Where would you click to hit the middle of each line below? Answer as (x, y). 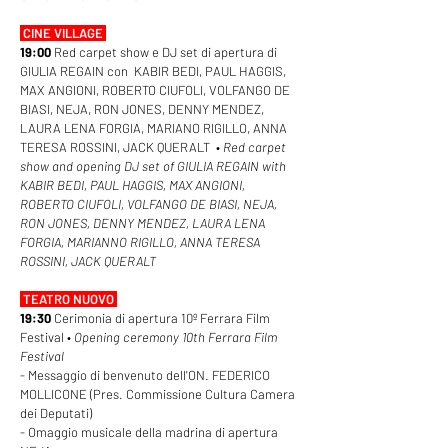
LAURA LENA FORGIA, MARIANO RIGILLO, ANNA (153, 128)
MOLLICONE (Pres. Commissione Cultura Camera (157, 394)
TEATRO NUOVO (70, 299)
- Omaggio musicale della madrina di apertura (149, 432)
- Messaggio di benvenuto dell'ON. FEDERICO (145, 375)
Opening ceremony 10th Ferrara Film (175, 337)
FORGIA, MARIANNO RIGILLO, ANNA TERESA (140, 242)
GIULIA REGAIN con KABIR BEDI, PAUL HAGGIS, (153, 71)
